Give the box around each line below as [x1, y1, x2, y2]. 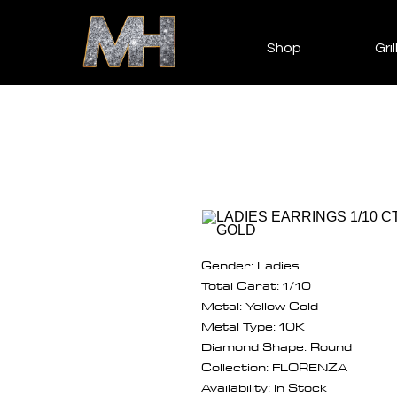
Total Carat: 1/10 [201, 274, 311, 296]
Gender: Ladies [201, 253, 300, 276]
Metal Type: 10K [201, 315, 305, 337]
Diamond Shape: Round [201, 335, 352, 357]
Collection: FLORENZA [201, 355, 347, 378]
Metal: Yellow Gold [201, 294, 318, 316]
